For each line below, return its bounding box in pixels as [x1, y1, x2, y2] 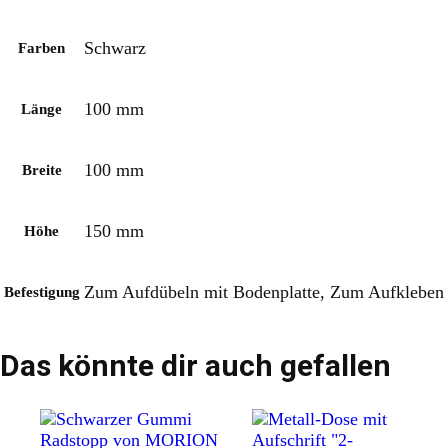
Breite [21, 161, 62, 178]
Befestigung [3, 283, 80, 300]
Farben [18, 39, 65, 56]
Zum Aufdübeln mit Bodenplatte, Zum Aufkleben [84, 281, 444, 302]
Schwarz [84, 37, 146, 58]
